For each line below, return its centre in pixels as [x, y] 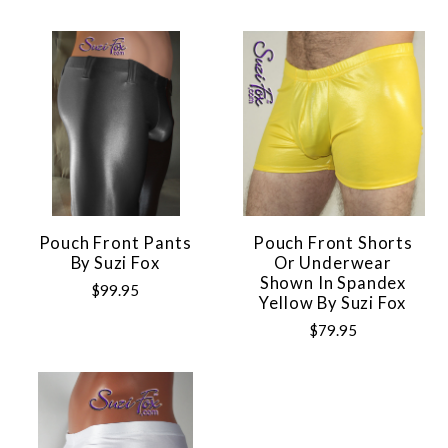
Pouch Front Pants [115, 242]
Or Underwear [332, 262]
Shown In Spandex [332, 282]
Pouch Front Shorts [332, 242]
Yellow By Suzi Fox [333, 302]
